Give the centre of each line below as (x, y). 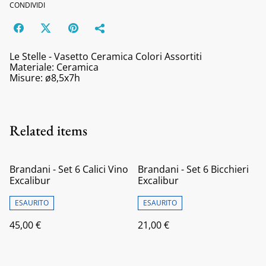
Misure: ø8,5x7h (45, 77)
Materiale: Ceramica (54, 67)
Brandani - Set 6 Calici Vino (69, 169)
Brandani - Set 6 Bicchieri (193, 169)
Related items (48, 130)
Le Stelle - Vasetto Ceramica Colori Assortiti (106, 56)
